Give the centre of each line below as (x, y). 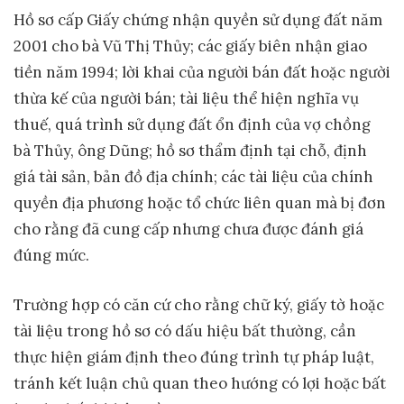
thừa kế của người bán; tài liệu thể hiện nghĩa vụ (186, 99)
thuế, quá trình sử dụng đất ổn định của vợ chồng (192, 125)
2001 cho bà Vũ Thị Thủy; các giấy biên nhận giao (190, 46)
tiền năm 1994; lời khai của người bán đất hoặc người (202, 73)
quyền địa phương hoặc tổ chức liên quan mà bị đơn (200, 203)
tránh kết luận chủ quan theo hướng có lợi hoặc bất (200, 383)
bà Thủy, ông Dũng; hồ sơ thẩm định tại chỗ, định (190, 151)
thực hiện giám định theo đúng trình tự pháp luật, (194, 357)
